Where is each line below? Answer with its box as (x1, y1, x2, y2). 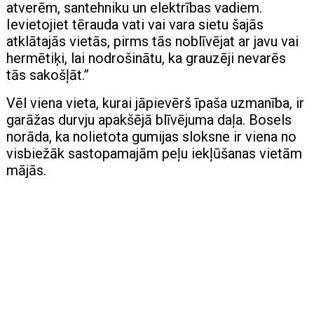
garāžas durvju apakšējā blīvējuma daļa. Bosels (6, 111, 292, 128)
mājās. (6, 161, 47, 179)
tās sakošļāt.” (6, 66, 90, 83)
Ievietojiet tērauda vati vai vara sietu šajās (6, 15, 264, 33)
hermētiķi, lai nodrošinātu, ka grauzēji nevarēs (6, 49, 287, 67)
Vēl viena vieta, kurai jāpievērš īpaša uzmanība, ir (6, 94, 305, 111)
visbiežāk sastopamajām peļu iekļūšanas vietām (6, 144, 303, 162)
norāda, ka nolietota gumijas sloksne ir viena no (6, 128, 297, 145)
